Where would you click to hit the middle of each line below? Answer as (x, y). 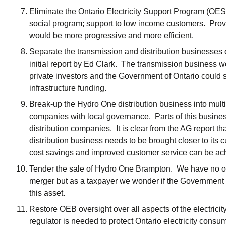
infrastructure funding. (68, 88)
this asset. (48, 193)
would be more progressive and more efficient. (111, 36)
